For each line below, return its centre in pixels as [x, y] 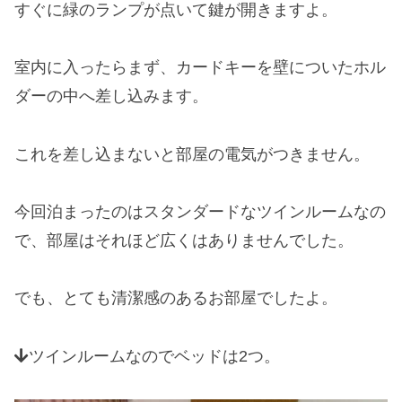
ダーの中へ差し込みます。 [111, 96]
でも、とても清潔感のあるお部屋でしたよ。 [176, 298]
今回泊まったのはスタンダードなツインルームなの [200, 211]
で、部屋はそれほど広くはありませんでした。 [184, 240]
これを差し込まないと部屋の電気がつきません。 [192, 154]
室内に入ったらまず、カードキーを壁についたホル [200, 68]
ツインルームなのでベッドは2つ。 [154, 356]
